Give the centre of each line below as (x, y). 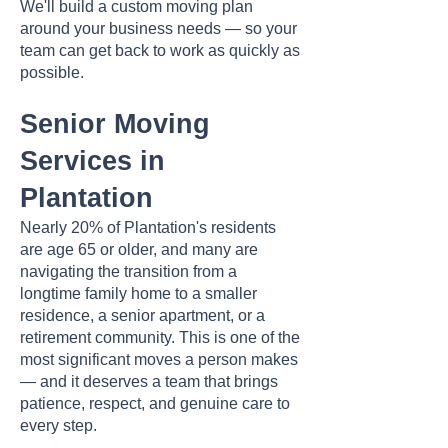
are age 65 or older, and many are (139, 249)
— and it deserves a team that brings (149, 381)
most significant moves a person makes (159, 359)
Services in (92, 161)
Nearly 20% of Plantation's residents (148, 227)
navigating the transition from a (128, 271)
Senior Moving (115, 124)
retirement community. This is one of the (160, 337)
